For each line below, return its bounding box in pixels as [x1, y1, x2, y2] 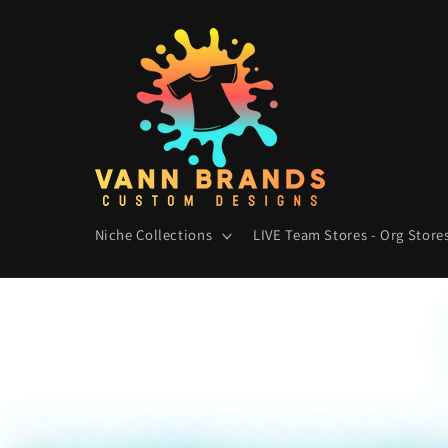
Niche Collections [94, 225, 213, 245]
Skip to [30, 3, 84, 25]
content [30, 21, 90, 43]
